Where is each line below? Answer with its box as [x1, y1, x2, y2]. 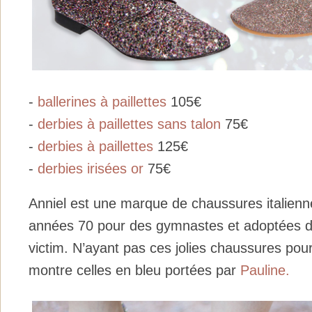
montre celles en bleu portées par [29, 263, 240, 279]
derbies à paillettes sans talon [38, 116, 225, 132]
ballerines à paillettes [38, 93, 166, 109]
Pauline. [240, 263, 290, 279]
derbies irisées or [38, 160, 143, 176]
